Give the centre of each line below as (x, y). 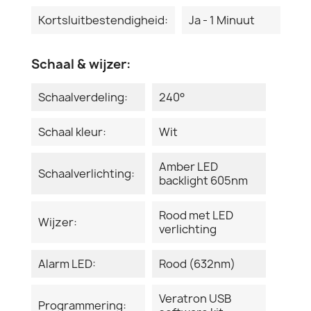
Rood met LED (196, 215)
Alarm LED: (67, 263)
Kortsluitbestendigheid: (103, 20)
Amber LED (188, 166)
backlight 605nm (203, 180)
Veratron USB (195, 298)
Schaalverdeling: (83, 97)
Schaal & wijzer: (81, 64)
